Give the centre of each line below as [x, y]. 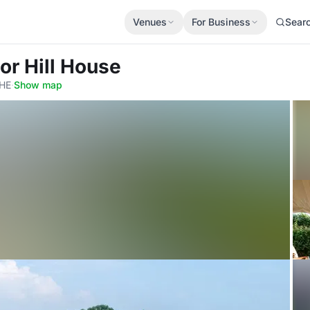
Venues [150, 21]
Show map [38, 85]
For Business [221, 21]
